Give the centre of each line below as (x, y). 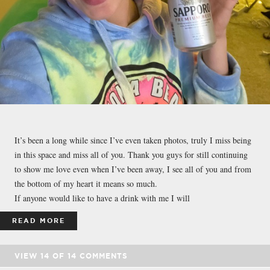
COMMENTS (102, 256)
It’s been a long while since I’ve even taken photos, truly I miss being (133, 140)
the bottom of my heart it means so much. (86, 183)
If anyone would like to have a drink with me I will (102, 198)
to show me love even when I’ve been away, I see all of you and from (133, 169)
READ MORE (39, 220)
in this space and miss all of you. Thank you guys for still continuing (131, 154)
